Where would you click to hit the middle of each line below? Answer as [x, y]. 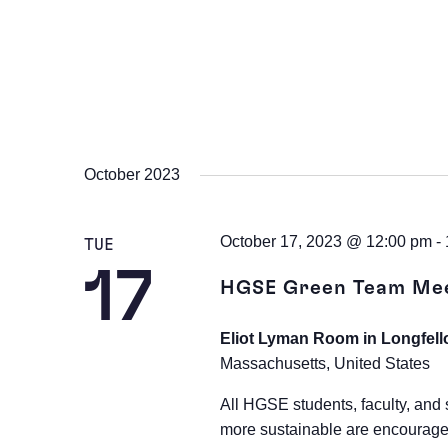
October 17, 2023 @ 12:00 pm [325, 242]
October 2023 [132, 175]
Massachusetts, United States [324, 364]
